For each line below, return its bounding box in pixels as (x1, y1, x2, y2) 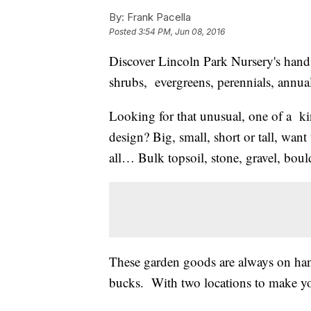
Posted (109, 26, 138, 37)
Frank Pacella (124, 10, 191, 24)
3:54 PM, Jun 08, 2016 (138, 26, 225, 37)
